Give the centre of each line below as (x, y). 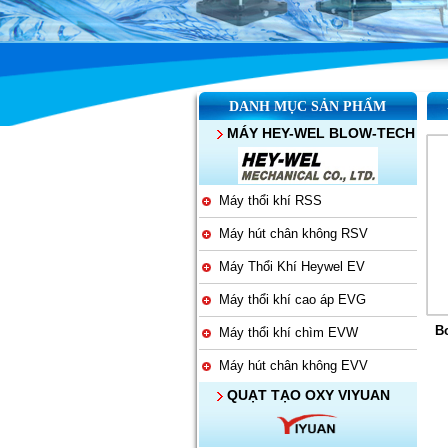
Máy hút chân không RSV (289, 233)
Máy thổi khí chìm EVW (284, 332)
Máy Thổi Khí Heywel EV (287, 266)
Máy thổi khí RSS (266, 200)
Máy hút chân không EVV (289, 365)
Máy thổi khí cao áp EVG (288, 299)
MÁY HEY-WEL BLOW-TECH (318, 133)
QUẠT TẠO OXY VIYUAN (306, 395)
